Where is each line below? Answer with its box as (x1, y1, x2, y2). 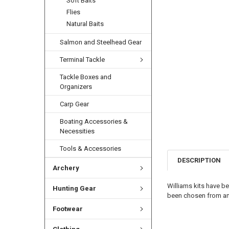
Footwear (52, 205, 83, 213)
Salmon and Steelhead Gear (60, 38, 142, 47)
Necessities (60, 127, 95, 135)
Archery (52, 164, 79, 172)
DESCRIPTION (177, 156, 221, 165)
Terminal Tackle (60, 56, 105, 64)
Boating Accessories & (60, 118, 128, 126)
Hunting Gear (52, 185, 96, 193)
